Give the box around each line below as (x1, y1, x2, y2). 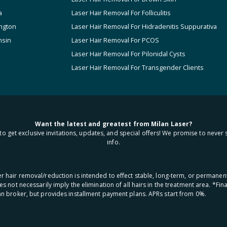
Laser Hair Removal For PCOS (71, 35, 159, 45)
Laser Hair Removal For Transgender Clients (71, 63, 204, 72)
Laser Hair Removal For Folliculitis (71, 8, 171, 17)
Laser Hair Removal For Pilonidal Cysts (71, 49, 185, 58)
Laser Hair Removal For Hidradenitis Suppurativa (71, 22, 217, 31)
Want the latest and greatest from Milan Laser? (34, 120, 193, 129)
